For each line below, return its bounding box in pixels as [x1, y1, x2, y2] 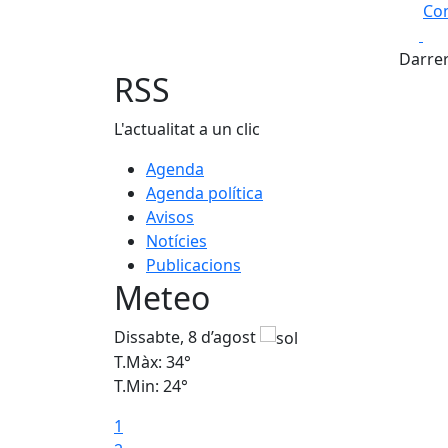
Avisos [146, 206, 194, 228]
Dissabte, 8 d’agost [114, 325, 260, 348]
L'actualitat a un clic [114, 118, 260, 140]
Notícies [146, 230, 207, 252]
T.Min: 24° [114, 375, 188, 398]
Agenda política [146, 182, 263, 204]
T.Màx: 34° [114, 351, 191, 374]
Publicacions [146, 254, 241, 276]
